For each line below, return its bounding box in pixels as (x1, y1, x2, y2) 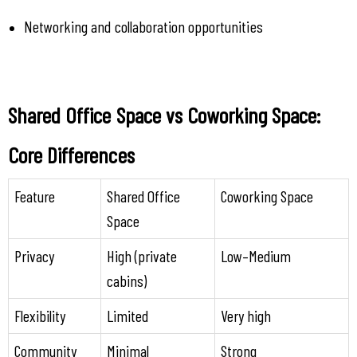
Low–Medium (220, 246, 292, 266)
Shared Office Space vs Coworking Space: (8, 100, 321, 128)
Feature (14, 186, 55, 206)
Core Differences (8, 140, 135, 168)
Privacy (14, 246, 54, 266)
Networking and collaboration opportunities (24, 16, 263, 36)
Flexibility (14, 306, 66, 326)
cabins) (106, 271, 147, 291)
